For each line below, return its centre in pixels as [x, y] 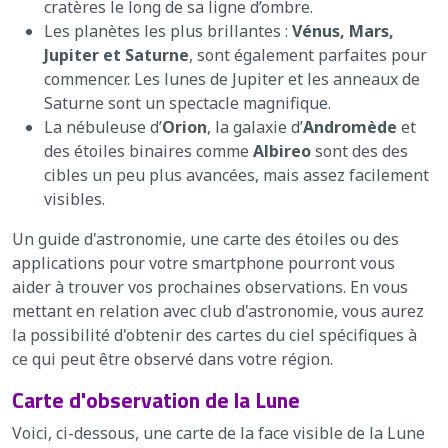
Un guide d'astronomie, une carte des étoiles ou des [205, 238]
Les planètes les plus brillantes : [168, 30]
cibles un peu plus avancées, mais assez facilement [236, 174]
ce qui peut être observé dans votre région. [172, 358]
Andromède [350, 126]
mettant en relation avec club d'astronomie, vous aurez [218, 310]
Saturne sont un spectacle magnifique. [187, 102]
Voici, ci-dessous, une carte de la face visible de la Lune [218, 432]
